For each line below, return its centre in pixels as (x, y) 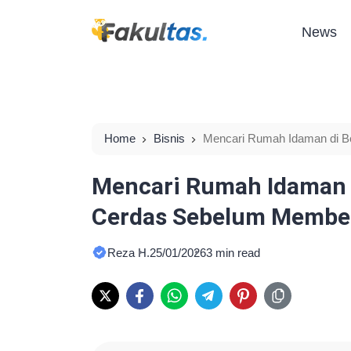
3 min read (233, 253)
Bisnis (169, 138)
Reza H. (128, 253)
